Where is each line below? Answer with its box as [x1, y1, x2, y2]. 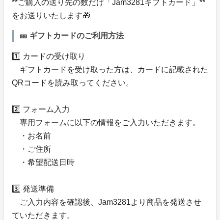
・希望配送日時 [12, 158, 75, 167]
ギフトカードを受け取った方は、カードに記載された [12, 65, 208, 74]
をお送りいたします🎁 [12, 11, 90, 20]
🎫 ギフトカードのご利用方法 [20, 31, 124, 40]
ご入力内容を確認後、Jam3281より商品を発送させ [12, 198, 201, 207]
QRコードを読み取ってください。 [12, 79, 134, 87]
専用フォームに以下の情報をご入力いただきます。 [12, 118, 200, 127]
